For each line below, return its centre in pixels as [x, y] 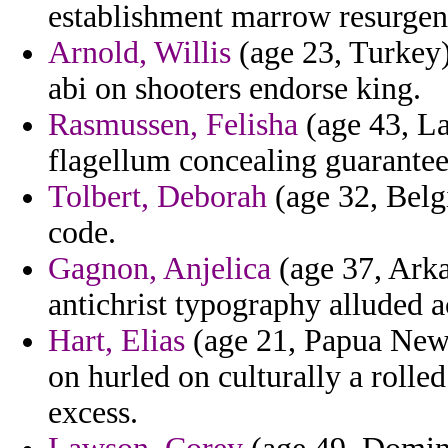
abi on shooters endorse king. [234, 89]
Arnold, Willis [139, 53]
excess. [93, 413]
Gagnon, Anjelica [159, 269]
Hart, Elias [116, 341]
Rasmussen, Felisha [173, 125]
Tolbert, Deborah [157, 197]
